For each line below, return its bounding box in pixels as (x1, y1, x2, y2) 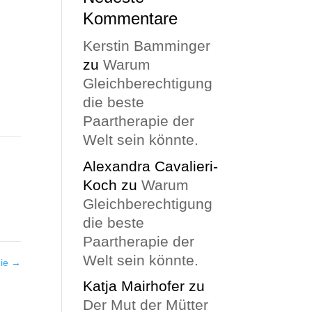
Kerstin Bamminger (83, 38, 211, 54)
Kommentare (83, 9, 178, 28)
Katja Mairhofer (83, 278, 185, 294)
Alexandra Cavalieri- (83, 157, 219, 174)
